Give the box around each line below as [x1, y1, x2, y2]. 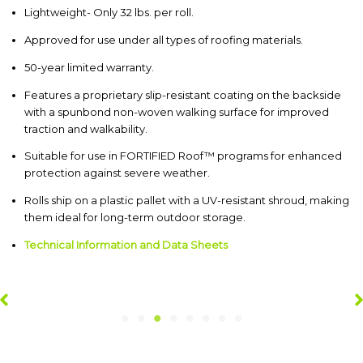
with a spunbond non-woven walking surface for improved [24, 105, 329, 118]
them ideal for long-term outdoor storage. [24, 211, 246, 224]
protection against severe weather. [24, 166, 210, 180]
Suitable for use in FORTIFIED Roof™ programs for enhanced [24, 149, 342, 163]
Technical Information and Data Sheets [24, 238, 228, 252]
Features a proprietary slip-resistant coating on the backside [24, 88, 341, 101]
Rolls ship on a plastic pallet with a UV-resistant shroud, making [24, 194, 349, 207]
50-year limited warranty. [24, 60, 154, 74]
